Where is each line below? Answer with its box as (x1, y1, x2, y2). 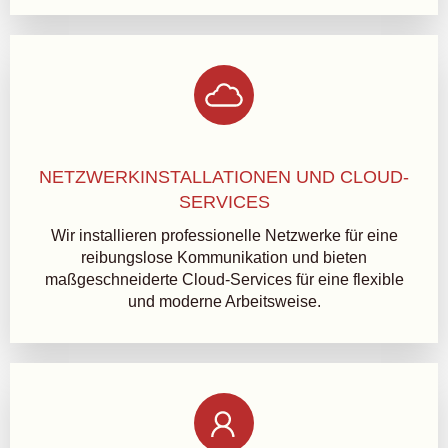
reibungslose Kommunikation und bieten (81, 249, 367, 266)
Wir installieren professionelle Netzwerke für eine (50, 227, 398, 244)
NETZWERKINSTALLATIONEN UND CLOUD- (39, 167, 409, 187)
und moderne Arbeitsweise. (127, 293, 321, 310)
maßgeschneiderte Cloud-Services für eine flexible (44, 271, 404, 288)
